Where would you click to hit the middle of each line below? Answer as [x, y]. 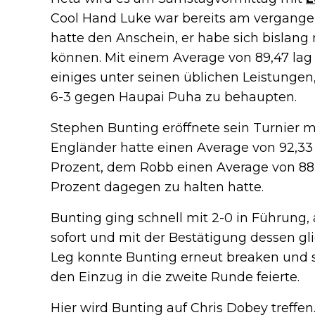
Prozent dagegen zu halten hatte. [157, 187]
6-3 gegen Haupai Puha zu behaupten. [174, 97]
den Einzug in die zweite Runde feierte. [175, 277]
